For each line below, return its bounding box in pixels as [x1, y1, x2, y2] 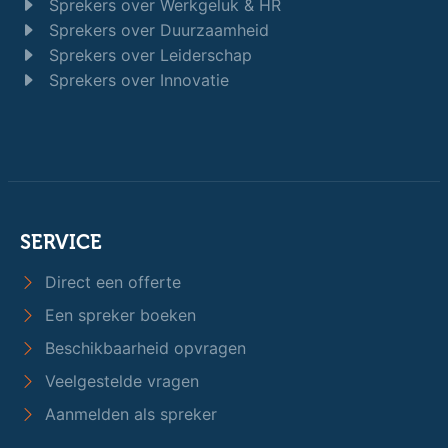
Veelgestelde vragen [40, 370, 199, 391]
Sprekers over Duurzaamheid [44, 19, 269, 40]
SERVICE [20, 229, 102, 254]
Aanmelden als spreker [40, 403, 217, 424]
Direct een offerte [40, 271, 181, 292]
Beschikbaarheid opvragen [40, 337, 246, 358]
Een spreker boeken [40, 304, 196, 325]
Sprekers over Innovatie [44, 69, 229, 90]
